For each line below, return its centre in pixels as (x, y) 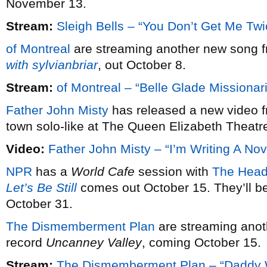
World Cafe (103, 171)
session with (173, 171)
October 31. (39, 204)
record (26, 242)
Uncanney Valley (94, 242)
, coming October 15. (201, 242)
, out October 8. (142, 65)
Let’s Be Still (41, 187)
